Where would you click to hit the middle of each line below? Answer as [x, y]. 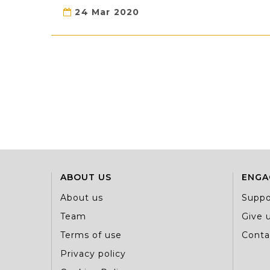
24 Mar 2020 [106, 12]
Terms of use [91, 235]
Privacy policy [93, 254]
